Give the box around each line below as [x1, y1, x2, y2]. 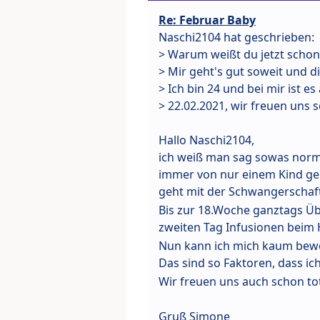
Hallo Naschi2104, [159, 132, 254, 149]
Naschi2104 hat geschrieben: [159, 29, 314, 46]
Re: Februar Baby [159, 12, 256, 29]
